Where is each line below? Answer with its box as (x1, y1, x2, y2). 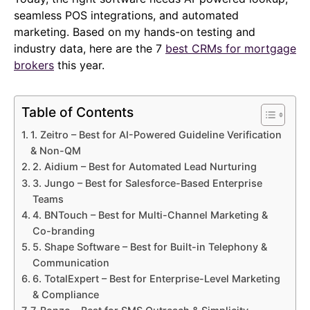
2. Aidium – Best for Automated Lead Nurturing (32, 161, 257, 173)
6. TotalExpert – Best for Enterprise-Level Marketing (32, 273, 280, 285)
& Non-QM (30, 145, 81, 157)
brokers (14, 58, 54, 73)
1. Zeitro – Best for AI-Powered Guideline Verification (30, 129, 282, 141)
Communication (32, 257, 109, 269)
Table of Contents (21, 104, 134, 121)
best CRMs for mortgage (165, 42, 296, 56)
